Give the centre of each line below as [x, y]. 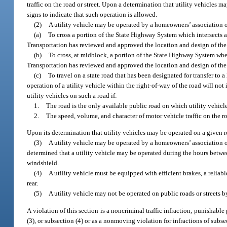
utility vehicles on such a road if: [72, 95]
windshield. [43, 163]
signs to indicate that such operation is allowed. [92, 14]
